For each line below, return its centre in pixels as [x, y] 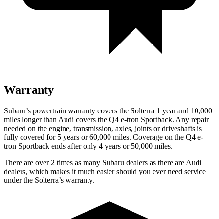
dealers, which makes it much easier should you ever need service [105, 171]
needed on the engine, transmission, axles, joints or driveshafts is [103, 128]
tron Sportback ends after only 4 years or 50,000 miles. [88, 146]
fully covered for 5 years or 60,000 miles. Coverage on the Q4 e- [104, 137]
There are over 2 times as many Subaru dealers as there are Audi [103, 162]
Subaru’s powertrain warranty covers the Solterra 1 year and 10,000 [108, 110]
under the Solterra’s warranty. [49, 180]
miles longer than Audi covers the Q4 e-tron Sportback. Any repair [106, 119]
